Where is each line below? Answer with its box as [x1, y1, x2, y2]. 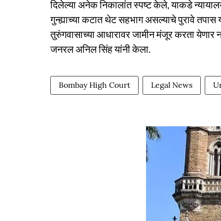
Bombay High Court [59, 80, 130, 90]
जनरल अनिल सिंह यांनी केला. [50, 43, 150, 55]
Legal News [151, 80, 192, 90]
